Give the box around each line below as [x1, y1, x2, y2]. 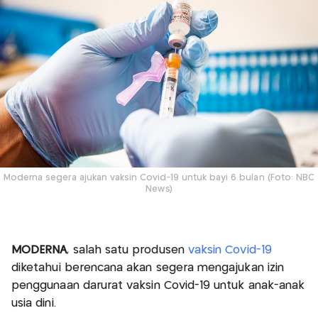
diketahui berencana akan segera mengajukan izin [11, 262, 285, 273]
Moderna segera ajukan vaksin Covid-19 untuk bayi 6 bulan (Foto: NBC [3, 174, 315, 182]
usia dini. [11, 297, 56, 309]
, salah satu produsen [67, 244, 188, 256]
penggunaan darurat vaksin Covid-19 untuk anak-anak [11, 280, 305, 291]
